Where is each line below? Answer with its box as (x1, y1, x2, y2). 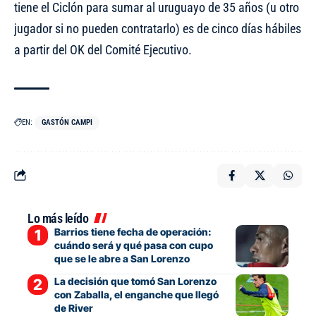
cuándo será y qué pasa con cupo (54, 238, 213, 251)
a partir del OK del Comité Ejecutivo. (14, 42, 192, 57)
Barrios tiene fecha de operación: (54, 225, 212, 238)
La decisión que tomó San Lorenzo (54, 274, 217, 287)
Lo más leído (28, 210, 88, 226)
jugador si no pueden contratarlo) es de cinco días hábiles (14, 20, 301, 36)
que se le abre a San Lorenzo (54, 252, 190, 265)
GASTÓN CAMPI (42, 117, 92, 127)
